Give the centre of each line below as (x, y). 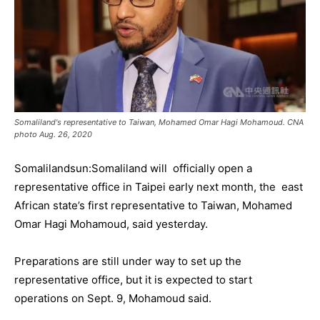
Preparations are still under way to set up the (128, 261)
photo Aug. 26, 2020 (53, 135)
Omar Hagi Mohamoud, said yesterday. (111, 224)
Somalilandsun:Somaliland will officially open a (133, 169)
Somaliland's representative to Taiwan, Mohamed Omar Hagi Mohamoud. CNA (159, 122)
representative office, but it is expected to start (133, 280)
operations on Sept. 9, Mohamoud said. (113, 299)
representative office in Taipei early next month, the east (159, 187)
